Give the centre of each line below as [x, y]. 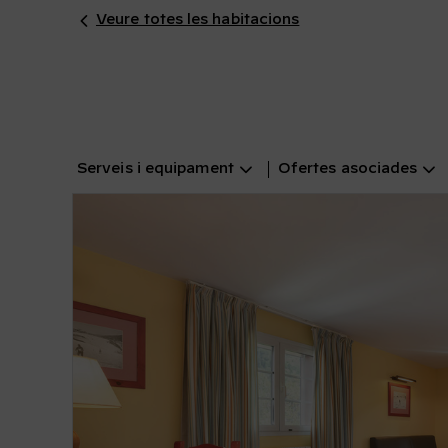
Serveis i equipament [155, 169]
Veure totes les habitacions [197, 20]
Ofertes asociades [347, 169]
